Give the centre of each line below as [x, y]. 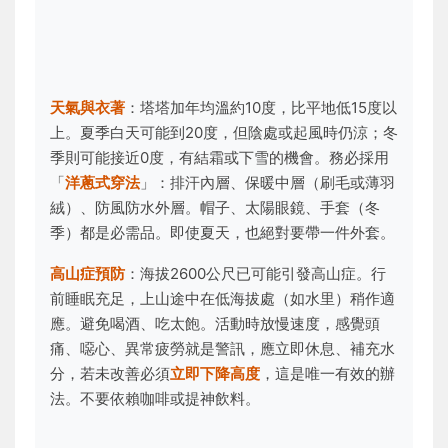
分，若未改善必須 [110, 373]
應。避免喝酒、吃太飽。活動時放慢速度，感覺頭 [215, 323]
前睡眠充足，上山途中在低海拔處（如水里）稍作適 [222, 298]
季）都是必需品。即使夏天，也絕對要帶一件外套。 [222, 232]
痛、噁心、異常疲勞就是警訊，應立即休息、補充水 [222, 348]
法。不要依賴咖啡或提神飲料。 [155, 398]
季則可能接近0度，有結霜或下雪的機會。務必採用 [219, 157]
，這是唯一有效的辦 [327, 373]
